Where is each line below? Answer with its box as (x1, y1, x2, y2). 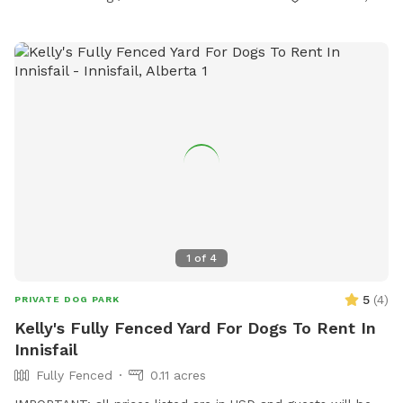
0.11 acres (150, 367, 206, 382)
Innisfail (14, 339, 77, 359)
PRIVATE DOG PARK (14, 293, 120, 304)
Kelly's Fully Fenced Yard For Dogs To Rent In (14, 318, 376, 337)
